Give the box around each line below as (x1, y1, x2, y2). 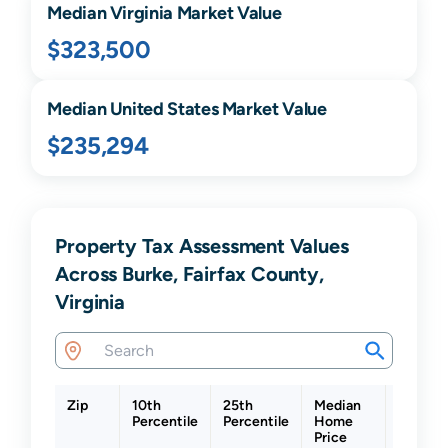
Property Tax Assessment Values (55, 234, 349, 258)
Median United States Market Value (47, 98, 327, 120)
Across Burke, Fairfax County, (55, 262, 324, 286)
